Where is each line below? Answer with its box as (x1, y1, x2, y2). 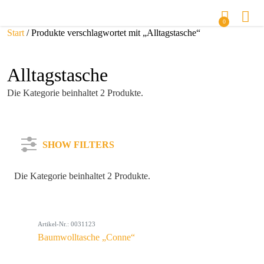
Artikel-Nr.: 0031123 (38, 220, 95, 227)
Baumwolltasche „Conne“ (38, 232, 135, 242)
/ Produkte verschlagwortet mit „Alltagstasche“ (24, 28, 200, 38)
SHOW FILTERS (42, 140, 114, 150)
